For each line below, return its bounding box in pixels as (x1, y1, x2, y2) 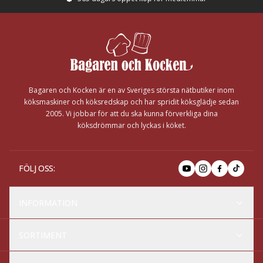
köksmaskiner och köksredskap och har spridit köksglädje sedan (24, 97, 239, 107)
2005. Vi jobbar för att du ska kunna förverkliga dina (45, 109, 218, 119)
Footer (9, 13, 38, 26)
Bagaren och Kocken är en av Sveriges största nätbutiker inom (29, 85, 234, 95)
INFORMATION (19, 197, 77, 208)
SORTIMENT (19, 230, 67, 241)
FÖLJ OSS (19, 163, 53, 174)
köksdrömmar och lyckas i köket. (77, 120, 186, 130)
